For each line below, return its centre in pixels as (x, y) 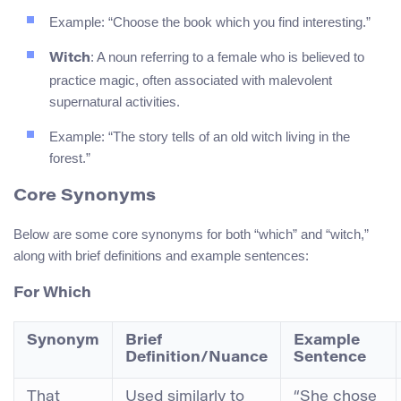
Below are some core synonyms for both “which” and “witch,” (191, 234)
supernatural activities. (115, 102)
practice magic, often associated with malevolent (191, 81)
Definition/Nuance (196, 358)
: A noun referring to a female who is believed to (227, 57)
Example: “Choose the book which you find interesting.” (210, 22)
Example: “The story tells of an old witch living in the (200, 137)
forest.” (70, 158)
